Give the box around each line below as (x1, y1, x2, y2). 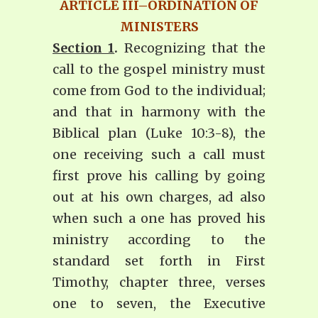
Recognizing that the (118, 40, 265, 57)
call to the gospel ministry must (53, 61, 265, 78)
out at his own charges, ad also (53, 189, 265, 206)
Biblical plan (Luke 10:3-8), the (53, 125, 265, 142)
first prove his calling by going (53, 168, 265, 185)
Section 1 (53, 40, 115, 57)
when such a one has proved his (53, 210, 265, 227)
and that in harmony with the (53, 104, 265, 121)
